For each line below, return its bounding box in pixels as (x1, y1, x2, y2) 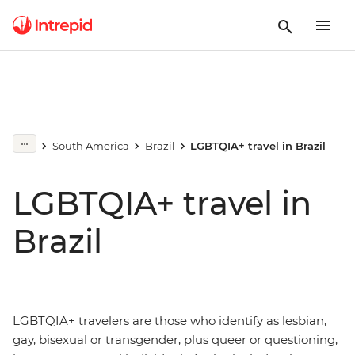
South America (52, 139, 129, 152)
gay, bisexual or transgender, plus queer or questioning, (13, 332, 338, 347)
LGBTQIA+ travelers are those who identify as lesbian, (13, 313, 326, 328)
